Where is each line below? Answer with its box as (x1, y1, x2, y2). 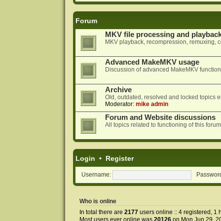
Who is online (79, 198, 116, 205)
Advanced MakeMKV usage (105, 58, 199, 67)
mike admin (135, 101, 168, 108)
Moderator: (105, 101, 134, 108)
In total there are (79, 209, 124, 216)
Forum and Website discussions (105, 113, 216, 122)
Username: (81, 171, 111, 179)
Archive (105, 86, 132, 94)
